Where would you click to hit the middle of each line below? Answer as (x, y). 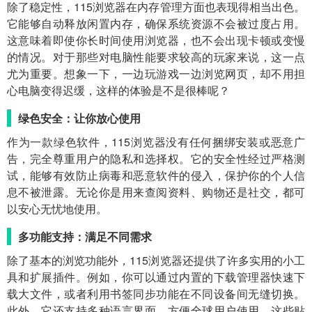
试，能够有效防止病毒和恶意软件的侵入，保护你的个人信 (156, 175)
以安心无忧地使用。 (57, 208)
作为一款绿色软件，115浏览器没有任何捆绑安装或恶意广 (156, 141)
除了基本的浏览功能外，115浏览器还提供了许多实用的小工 (156, 260)
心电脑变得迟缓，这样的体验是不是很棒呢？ (118, 90)
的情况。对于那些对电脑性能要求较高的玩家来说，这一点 (156, 56)
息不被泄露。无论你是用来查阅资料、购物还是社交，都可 (156, 192)
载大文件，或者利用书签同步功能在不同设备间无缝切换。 (156, 293)
